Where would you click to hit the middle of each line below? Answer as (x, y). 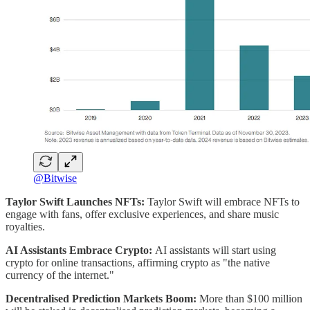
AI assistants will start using (216, 250)
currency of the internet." (60, 275)
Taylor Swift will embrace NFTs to (224, 202)
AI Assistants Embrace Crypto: (80, 250)
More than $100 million (251, 299)
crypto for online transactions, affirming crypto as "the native (138, 263)
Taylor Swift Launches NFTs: (76, 202)
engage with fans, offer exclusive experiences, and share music (142, 215)
